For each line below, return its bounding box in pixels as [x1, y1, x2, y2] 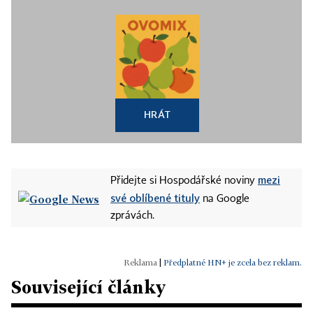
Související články [11, 277, 166, 297]
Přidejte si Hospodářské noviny [110, 176, 258, 186]
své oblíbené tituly [110, 191, 200, 204]
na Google [200, 194, 249, 204]
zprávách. [110, 211, 154, 221]
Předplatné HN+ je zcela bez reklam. [163, 257, 302, 268]
